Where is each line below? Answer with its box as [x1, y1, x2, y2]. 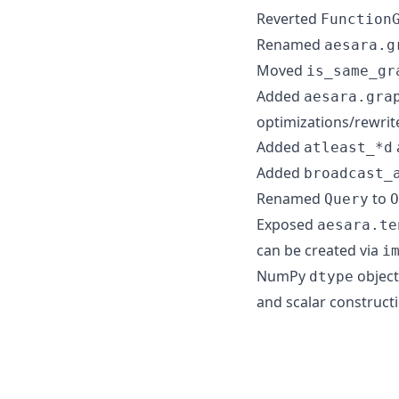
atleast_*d [304, 138, 393, 156]
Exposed [256, 214, 317, 234]
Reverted [256, 8, 321, 28]
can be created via [256, 240, 382, 260]
